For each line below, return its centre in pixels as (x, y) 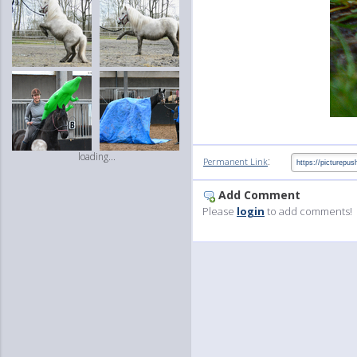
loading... (96, 157)
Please (220, 211)
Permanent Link (235, 161)
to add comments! (308, 211)
